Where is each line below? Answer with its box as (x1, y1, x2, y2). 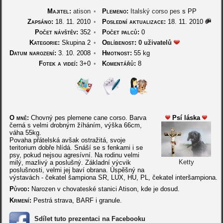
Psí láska (172, 114, 201, 121)
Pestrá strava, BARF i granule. (31, 197, 122, 204)
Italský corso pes (130, 7, 181, 15)
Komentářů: (102, 60, 136, 67)
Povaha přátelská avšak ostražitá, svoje (9, 136, 125, 144)
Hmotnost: (102, 49, 132, 57)
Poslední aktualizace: (102, 18, 166, 25)
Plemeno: (102, 7, 129, 15)
